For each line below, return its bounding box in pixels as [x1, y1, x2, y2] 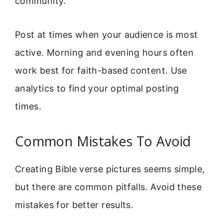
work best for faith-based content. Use [15, 65, 187, 76]
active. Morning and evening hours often [15, 47, 194, 58]
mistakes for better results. [15, 199, 134, 210]
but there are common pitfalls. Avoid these [15, 181, 202, 192]
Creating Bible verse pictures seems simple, [15, 163, 205, 174]
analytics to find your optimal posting [15, 83, 179, 94]
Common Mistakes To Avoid [15, 131, 191, 150]
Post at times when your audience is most [15, 29, 198, 40]
